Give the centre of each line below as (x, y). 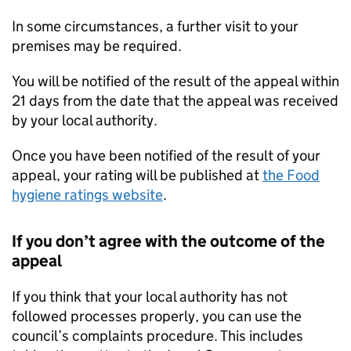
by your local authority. (85, 121)
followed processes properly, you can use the (157, 317)
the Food (291, 175)
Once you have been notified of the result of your (166, 156)
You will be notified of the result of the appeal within (175, 81)
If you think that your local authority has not (150, 297)
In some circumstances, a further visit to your (155, 27)
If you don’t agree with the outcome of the (168, 242)
